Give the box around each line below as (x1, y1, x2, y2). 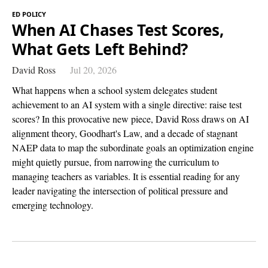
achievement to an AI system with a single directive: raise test (12, 98, 242, 111)
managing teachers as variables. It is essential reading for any (12, 169, 240, 182)
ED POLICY (12, 9, 46, 19)
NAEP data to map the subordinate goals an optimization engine (12, 141, 254, 154)
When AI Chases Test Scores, (12, 19, 224, 41)
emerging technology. (12, 198, 93, 211)
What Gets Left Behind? (12, 38, 188, 60)
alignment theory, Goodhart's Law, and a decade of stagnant (12, 126, 237, 139)
